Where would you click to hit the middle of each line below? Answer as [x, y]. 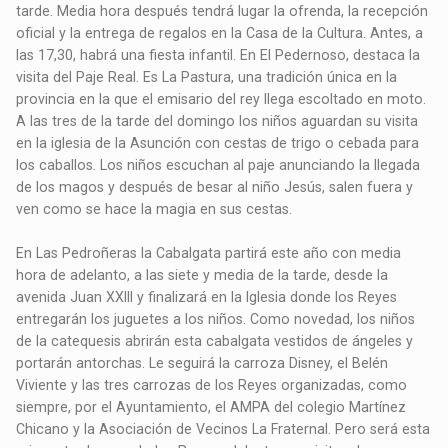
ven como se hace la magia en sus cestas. [154, 209]
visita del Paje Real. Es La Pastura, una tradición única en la [207, 77]
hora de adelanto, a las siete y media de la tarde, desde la [202, 275]
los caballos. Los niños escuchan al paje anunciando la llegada [218, 165]
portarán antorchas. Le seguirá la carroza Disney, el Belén [202, 363]
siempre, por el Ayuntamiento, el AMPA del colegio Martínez [211, 407]
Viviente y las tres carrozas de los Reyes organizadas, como [212, 385]
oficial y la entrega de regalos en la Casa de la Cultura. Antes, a [220, 33]
